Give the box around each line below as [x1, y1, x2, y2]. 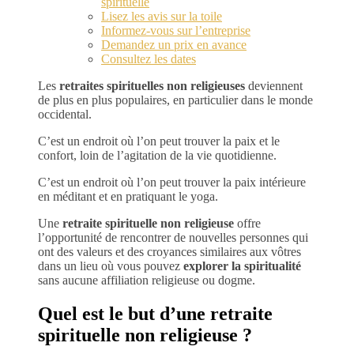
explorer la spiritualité [183, 258, 301, 273]
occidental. [38, 107, 92, 121]
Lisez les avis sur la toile [101, 9, 222, 23]
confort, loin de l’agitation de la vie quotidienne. [38, 148, 277, 162]
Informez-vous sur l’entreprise [101, 23, 250, 37]
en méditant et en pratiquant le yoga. [38, 189, 218, 203]
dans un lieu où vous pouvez [38, 258, 183, 273]
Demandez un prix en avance [101, 37, 247, 51]
